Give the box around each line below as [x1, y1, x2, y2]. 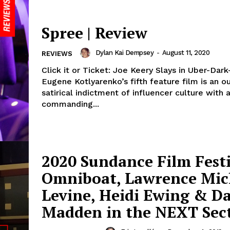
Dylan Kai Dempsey [95, 49, 154, 57]
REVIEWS [42, 50, 72, 58]
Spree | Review [42, 23, 147, 44]
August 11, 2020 [162, 49, 209, 57]
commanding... [42, 99, 99, 109]
